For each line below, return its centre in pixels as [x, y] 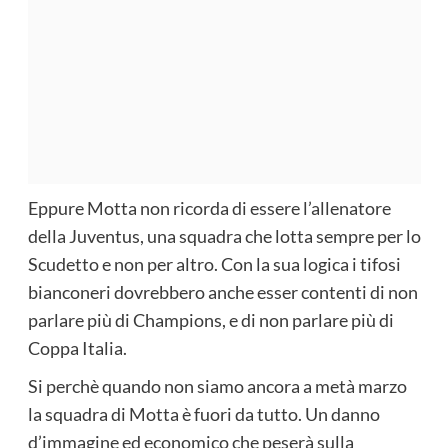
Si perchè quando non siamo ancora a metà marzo [217, 385]
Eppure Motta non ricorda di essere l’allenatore [209, 207]
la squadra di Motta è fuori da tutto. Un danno [203, 413]
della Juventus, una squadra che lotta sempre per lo [224, 235]
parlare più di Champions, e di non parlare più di [210, 319]
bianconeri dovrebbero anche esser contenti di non [222, 291]
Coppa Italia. [77, 347]
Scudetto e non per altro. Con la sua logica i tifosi [214, 263]
